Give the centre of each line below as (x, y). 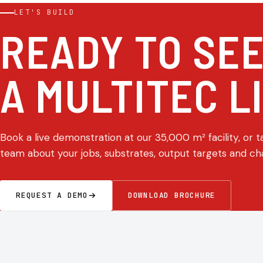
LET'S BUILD (45, 13)
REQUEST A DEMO (52, 195)
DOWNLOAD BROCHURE (172, 195)
